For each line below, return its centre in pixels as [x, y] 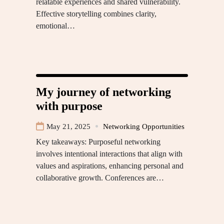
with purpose [69, 106]
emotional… [55, 25]
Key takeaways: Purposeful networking [98, 141]
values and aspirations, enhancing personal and [110, 165]
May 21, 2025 [68, 126]
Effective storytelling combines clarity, [96, 13]
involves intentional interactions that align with [109, 153]
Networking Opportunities [144, 126]
